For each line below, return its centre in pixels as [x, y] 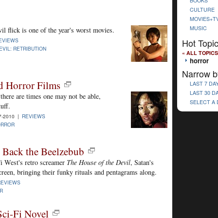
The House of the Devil [99, 162]
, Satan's [142, 162]
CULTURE [202, 9]
